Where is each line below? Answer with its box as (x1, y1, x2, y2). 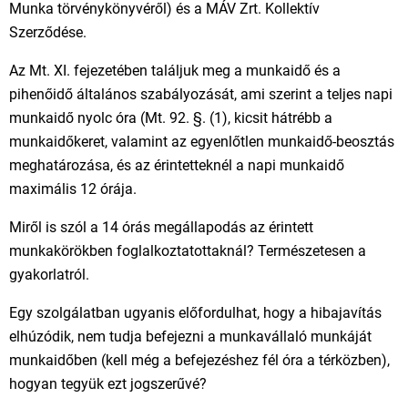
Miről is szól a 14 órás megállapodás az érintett (9, 219, 313, 236)
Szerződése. (9, 24, 87, 41)
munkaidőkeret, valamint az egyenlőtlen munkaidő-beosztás (9, 133, 394, 150)
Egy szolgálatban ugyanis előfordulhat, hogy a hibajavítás (9, 304, 382, 321)
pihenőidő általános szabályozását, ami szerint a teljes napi (9, 86, 393, 103)
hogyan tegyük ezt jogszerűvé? (9, 375, 207, 393)
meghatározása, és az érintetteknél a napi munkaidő (9, 157, 344, 174)
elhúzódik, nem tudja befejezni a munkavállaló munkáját (9, 328, 372, 345)
